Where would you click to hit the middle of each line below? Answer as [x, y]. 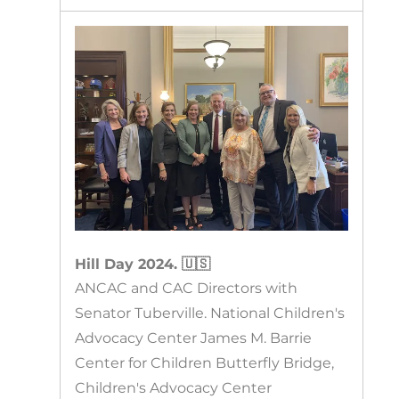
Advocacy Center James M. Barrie [194, 338]
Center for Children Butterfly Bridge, [205, 363]
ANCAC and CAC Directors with [187, 289]
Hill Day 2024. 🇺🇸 [143, 265]
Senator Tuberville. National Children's [210, 313]
